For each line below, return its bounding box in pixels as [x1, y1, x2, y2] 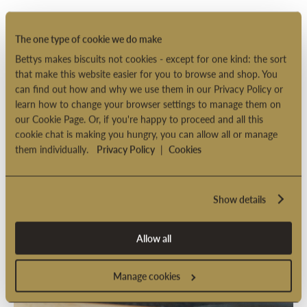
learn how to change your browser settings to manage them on [15, 97, 281, 111]
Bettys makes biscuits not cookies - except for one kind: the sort [15, 51, 286, 66]
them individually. [15, 142, 97, 156]
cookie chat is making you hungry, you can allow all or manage [15, 127, 278, 141]
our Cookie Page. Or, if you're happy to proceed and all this [15, 112, 263, 126]
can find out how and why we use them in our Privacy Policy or [15, 82, 283, 96]
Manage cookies [112, 269, 180, 283]
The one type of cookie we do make [15, 32, 162, 46]
